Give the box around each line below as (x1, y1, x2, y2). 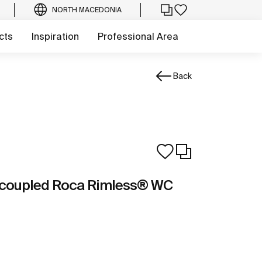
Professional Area (98, 31, 178, 42)
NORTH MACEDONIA (52, 6, 122, 13)
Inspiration (32, 31, 79, 42)
